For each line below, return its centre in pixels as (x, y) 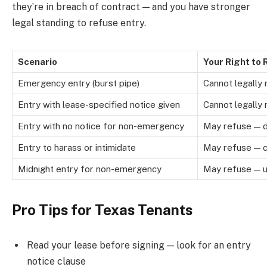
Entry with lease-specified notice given (99, 104)
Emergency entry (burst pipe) (79, 83)
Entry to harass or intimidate (77, 147)
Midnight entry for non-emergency (90, 169)
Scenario (38, 61)
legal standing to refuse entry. (79, 23)
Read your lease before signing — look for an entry (139, 246)
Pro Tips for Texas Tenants (102, 209)
